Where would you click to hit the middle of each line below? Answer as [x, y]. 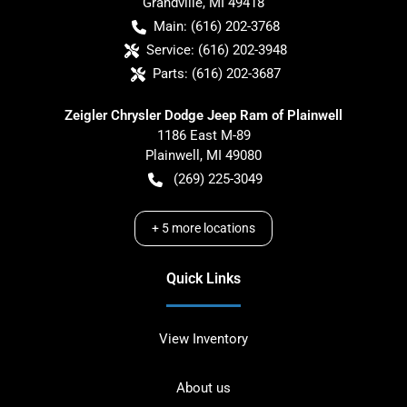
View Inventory [203, 338]
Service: [170, 50]
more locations [212, 228]
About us [203, 387]
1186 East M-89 [203, 135]
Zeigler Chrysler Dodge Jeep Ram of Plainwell [203, 115]
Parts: [170, 73]
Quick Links [203, 278]
